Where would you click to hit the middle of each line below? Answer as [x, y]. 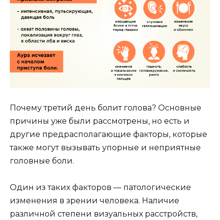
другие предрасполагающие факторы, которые [109, 135]
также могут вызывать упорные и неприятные [105, 148]
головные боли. [42, 161]
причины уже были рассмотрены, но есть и [100, 121]
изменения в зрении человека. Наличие [95, 201]
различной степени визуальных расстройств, [104, 214]
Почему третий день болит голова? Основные [106, 108]
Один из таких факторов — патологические [100, 188]
